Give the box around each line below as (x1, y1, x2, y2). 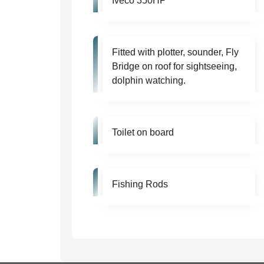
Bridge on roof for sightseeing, (112, 61, 237, 72)
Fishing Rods (112, 179, 168, 190)
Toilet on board (112, 127, 174, 138)
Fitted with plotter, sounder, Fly (112, 47, 239, 58)
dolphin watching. (112, 75, 186, 86)
